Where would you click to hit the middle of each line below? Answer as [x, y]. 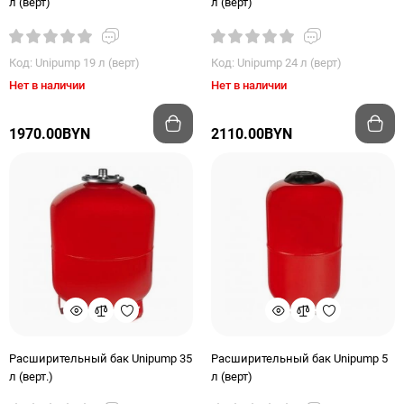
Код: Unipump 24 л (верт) [276, 63]
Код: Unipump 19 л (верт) [74, 63]
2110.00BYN [252, 134]
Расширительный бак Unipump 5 [299, 358]
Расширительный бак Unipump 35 [101, 358]
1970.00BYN [50, 134]
